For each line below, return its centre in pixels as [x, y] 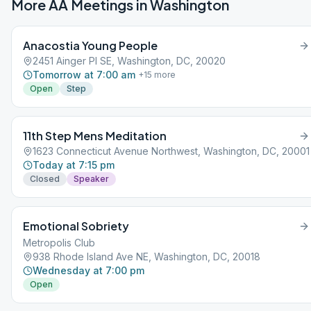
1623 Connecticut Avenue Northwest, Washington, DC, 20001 [171, 151]
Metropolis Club [59, 243]
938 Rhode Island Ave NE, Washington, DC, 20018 [146, 257]
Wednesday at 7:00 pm [89, 270]
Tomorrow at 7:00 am [84, 75]
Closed [45, 179]
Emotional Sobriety [76, 226]
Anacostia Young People [90, 45]
